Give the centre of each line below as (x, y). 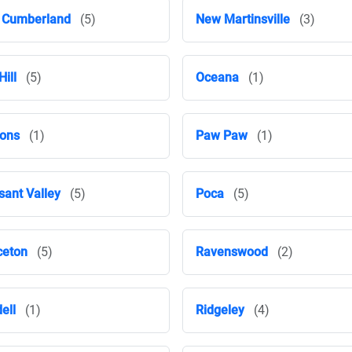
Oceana (217, 77)
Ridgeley (220, 310)
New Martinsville (243, 19)
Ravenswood (232, 252)
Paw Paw (222, 136)
